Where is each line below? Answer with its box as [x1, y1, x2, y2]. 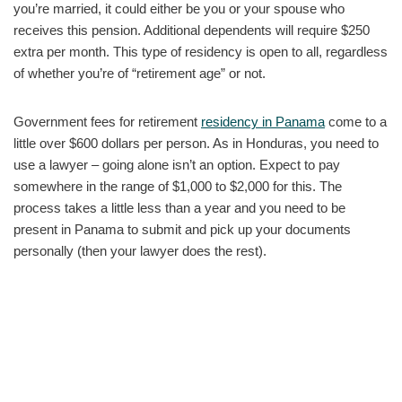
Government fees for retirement [13, 113, 201, 129]
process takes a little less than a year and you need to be [13, 199, 345, 215]
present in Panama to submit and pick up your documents [13, 221, 351, 237]
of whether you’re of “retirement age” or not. [13, 65, 266, 81]
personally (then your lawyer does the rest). [13, 242, 267, 258]
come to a [325, 113, 387, 129]
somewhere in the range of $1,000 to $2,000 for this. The [13, 178, 342, 194]
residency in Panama [201, 113, 325, 129]
